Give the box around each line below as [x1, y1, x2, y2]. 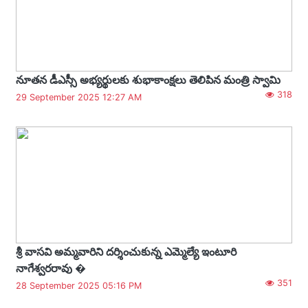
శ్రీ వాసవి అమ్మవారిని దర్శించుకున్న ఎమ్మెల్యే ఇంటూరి [16, 244, 236, 258]
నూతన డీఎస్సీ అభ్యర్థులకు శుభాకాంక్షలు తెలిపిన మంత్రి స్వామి [16, 72, 280, 87]
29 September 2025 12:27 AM [16, 91, 142, 102]
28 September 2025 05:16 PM [16, 280, 142, 291]
